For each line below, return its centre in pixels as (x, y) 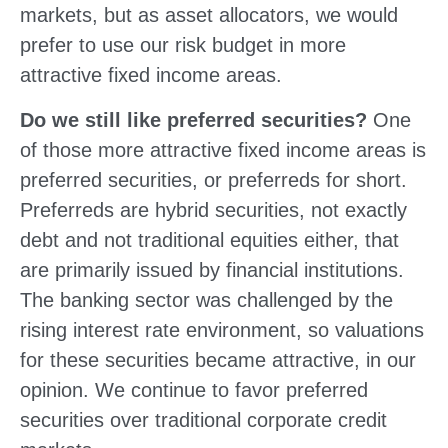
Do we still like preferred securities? (193, 119)
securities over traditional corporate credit (203, 419)
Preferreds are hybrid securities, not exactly (213, 209)
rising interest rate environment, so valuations (222, 329)
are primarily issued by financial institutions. (212, 269)
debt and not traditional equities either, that (209, 239)
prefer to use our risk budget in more (183, 44)
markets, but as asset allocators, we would (209, 14)
